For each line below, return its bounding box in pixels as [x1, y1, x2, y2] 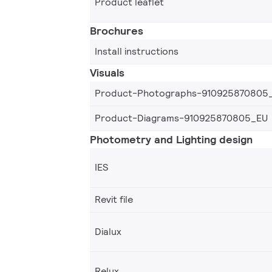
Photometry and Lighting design [90, 132, 253, 146]
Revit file [95, 192, 133, 206]
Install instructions [95, 44, 178, 58]
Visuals [90, 65, 124, 80]
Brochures [90, 23, 143, 38]
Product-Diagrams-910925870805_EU [95, 111, 268, 124]
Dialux [95, 225, 121, 238]
